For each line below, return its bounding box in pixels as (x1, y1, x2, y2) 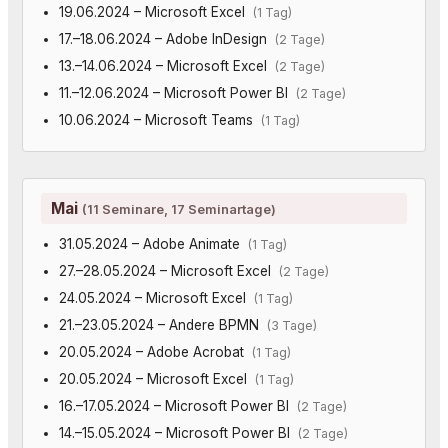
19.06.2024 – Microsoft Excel (58, 3, 253, 20)
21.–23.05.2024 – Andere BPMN (58, 316, 267, 333)
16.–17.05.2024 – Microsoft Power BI (58, 397, 297, 414)
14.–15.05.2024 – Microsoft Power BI (58, 424, 298, 441)
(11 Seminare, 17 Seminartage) (82, 200, 276, 217)
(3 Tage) (266, 317, 317, 333)
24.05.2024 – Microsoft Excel (58, 289, 254, 306)
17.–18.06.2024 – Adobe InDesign (58, 30, 275, 47)
